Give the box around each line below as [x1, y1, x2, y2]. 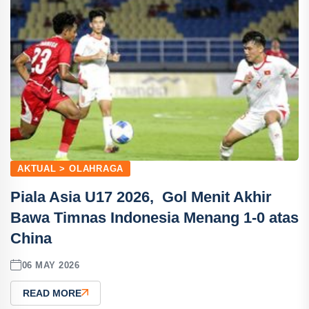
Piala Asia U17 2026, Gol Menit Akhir [10, 188, 272, 206]
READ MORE [23, 288, 81, 299]
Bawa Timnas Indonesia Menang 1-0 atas [10, 209, 299, 226]
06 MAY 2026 [21, 259, 80, 270]
